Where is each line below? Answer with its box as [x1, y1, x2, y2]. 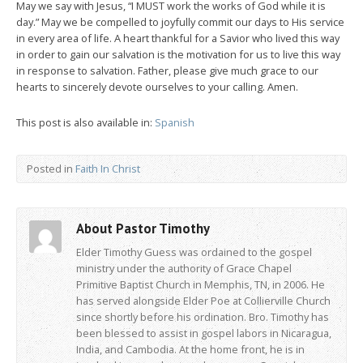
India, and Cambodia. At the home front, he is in [76, 341, 305, 357]
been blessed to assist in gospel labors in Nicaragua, [76, 325, 331, 340]
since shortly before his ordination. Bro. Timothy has [76, 309, 329, 324]
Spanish [155, 114, 194, 130]
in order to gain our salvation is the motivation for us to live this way [16, 46, 340, 62]
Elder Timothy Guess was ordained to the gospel [76, 244, 312, 259]
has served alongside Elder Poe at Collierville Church [76, 293, 331, 308]
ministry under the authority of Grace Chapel [76, 260, 292, 275]
